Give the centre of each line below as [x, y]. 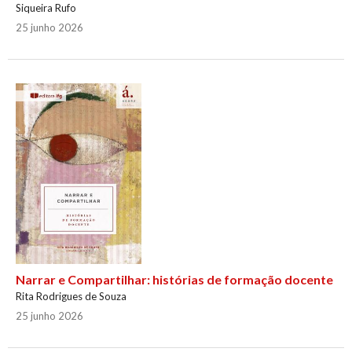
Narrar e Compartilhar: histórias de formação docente [174, 280]
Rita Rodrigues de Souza [71, 297]
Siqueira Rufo [46, 8]
